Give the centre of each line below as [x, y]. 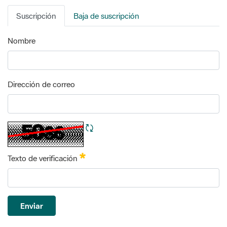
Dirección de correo [41, 47]
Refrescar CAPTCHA [128, 90]
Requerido [103, 120]
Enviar [32, 169]
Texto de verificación [44, 121]
